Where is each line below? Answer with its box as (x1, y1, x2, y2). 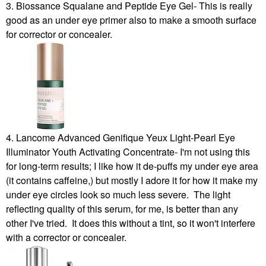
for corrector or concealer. (6, 27, 112, 41)
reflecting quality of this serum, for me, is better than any (6, 201, 238, 216)
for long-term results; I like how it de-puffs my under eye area (6, 159, 258, 173)
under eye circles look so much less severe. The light (6, 187, 230, 201)
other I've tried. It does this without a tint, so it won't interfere (6, 216, 255, 230)
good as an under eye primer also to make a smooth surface (6, 12, 256, 27)
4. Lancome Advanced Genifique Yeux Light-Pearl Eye (6, 130, 235, 144)
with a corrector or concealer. (6, 230, 126, 244)
